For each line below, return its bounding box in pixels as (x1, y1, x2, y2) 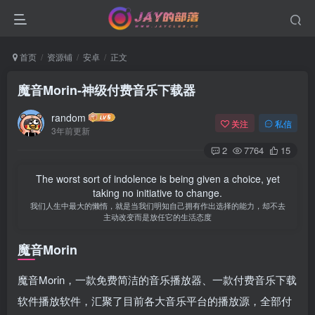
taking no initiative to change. (93, 186, 222, 200)
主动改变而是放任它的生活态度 (103, 211, 212, 222)
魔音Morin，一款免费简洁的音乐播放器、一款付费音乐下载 (18, 272, 297, 287)
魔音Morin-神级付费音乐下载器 (18, 81, 195, 99)
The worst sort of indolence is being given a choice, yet (35, 172, 280, 186)
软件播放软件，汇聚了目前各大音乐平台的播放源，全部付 (18, 293, 292, 308)
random (51, 110, 86, 124)
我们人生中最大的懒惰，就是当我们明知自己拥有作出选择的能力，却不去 (30, 200, 285, 211)
